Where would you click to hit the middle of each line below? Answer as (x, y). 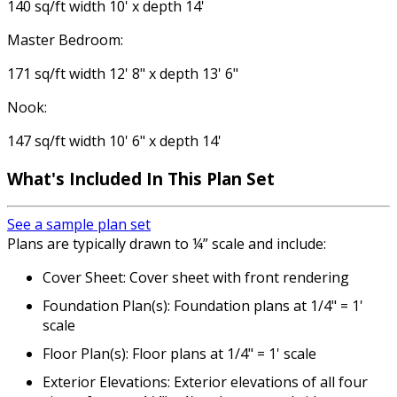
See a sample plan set (79, 225)
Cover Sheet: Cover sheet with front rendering (196, 278)
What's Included (77, 178)
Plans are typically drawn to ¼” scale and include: (167, 244)
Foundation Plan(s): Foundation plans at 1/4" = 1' (203, 306)
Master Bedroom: (65, 40)
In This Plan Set (210, 178)
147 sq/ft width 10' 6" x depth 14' (114, 141)
